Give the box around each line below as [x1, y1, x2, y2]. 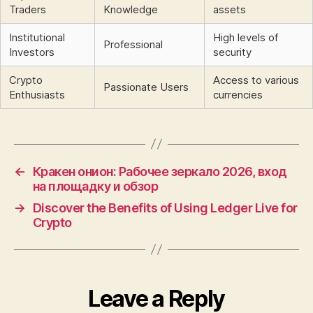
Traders [9, 2, 46, 16]
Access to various [213, 73, 299, 87]
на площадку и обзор [32, 178, 159, 194]
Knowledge [103, 2, 158, 16]
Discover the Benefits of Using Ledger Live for [32, 200, 298, 215]
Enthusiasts [9, 87, 65, 101]
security [213, 45, 252, 59]
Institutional [9, 30, 65, 44]
